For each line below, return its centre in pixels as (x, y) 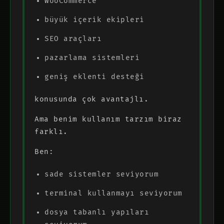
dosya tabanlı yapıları (97, 212)
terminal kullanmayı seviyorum (113, 193)
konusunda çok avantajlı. (91, 99)
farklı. (51, 131)
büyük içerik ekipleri (94, 19)
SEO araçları (73, 38)
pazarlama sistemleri (92, 57)
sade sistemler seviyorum (101, 174)
